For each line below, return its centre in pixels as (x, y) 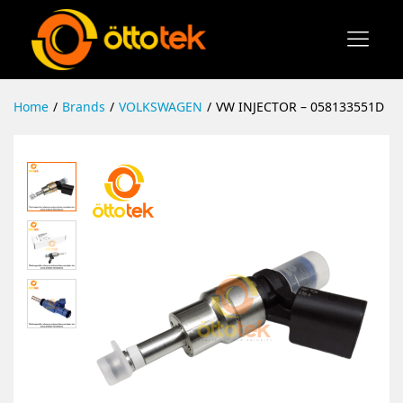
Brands (84, 106)
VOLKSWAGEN (161, 106)
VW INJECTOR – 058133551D (300, 106)
